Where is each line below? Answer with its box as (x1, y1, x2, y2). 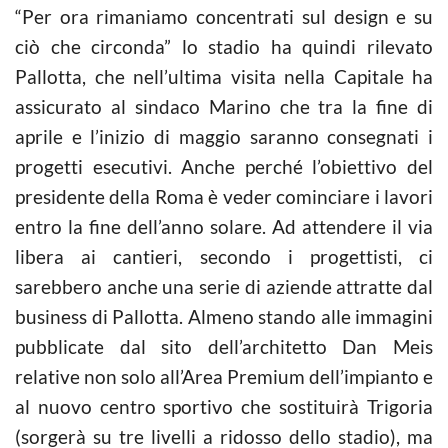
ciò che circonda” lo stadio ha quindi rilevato (15, 34, 433, 58)
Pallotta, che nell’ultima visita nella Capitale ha (15, 64, 433, 88)
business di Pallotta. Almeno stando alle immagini (15, 304, 433, 328)
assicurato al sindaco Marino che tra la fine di (15, 94, 433, 118)
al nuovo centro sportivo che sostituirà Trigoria (15, 394, 433, 418)
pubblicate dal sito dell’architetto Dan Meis (15, 334, 433, 358)
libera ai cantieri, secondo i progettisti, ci (15, 244, 433, 268)
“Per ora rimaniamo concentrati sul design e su (15, 4, 433, 28)
